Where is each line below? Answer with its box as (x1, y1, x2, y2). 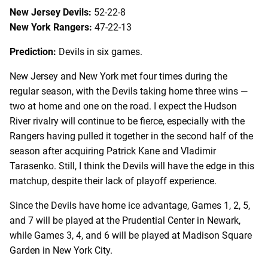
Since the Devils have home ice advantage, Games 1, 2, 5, (10, 199, 250, 211)
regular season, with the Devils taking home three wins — (10, 85, 248, 97)
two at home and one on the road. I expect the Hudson (10, 100, 237, 112)
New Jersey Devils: (10, 6, 92, 18)
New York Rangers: (10, 21, 92, 33)
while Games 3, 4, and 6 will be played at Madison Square (10, 229, 252, 241)
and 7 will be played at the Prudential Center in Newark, (10, 214, 240, 226)
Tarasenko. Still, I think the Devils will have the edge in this (10, 160, 254, 172)
